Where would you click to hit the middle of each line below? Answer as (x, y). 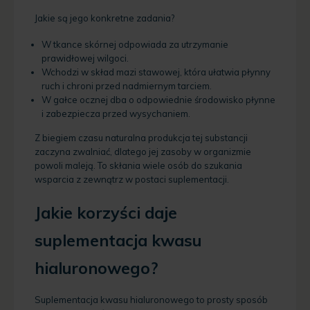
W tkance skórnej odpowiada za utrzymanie (135, 45)
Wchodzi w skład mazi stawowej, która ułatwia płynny (156, 72)
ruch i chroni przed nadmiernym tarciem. (127, 86)
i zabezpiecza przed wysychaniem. (116, 114)
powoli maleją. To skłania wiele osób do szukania (138, 166)
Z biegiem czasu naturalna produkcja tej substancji (141, 138)
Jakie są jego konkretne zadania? (104, 18)
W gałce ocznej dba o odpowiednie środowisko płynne (158, 100)
